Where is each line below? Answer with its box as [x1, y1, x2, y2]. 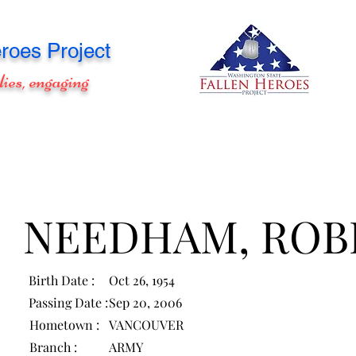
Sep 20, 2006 [109, 294, 183, 311]
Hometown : [29, 316, 100, 333]
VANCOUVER [109, 316, 184, 333]
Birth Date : [29, 272, 95, 288]
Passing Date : [29, 294, 109, 311]
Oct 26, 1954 [109, 272, 176, 288]
